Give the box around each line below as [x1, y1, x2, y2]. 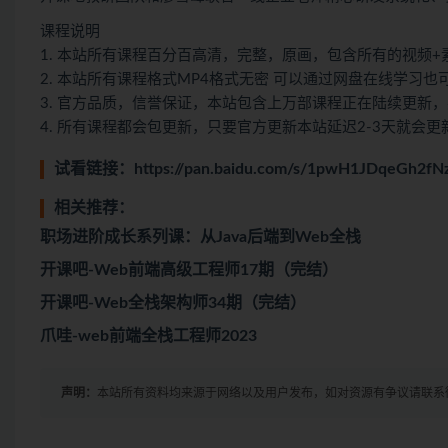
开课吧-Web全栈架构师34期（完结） [40, 295, 306, 312]
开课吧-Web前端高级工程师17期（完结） [40, 262, 338, 279]
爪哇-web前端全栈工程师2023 [40, 328, 257, 345]
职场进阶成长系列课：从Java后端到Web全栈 [40, 229, 361, 246]
